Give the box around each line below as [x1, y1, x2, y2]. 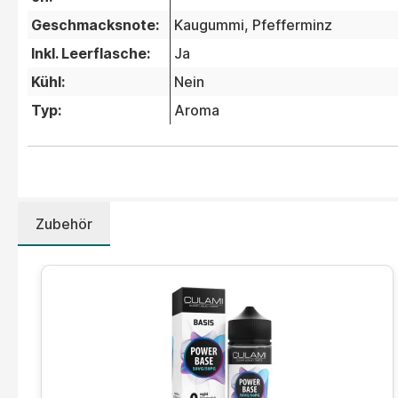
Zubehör [36, 215, 92, 234]
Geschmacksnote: [31, 16, 159, 35]
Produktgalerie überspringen [27, 266, 220, 284]
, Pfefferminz [244, 16, 332, 35]
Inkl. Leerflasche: [31, 44, 150, 63]
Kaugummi [174, 16, 244, 35]
